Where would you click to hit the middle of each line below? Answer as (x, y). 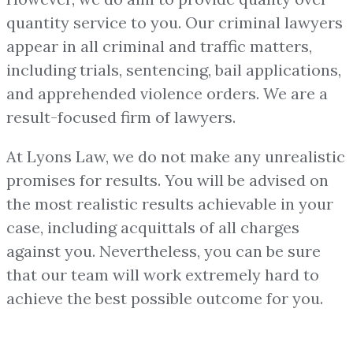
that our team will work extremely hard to (163, 274)
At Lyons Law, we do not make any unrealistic (176, 156)
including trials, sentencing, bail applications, (174, 69)
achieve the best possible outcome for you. (165, 298)
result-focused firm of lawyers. (121, 117)
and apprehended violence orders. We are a (167, 93)
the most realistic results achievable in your (170, 203)
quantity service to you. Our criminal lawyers (175, 22)
